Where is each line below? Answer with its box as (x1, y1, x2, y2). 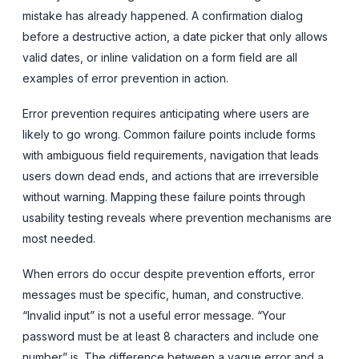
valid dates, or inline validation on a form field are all (22, 50, 297, 64)
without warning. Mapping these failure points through (22, 189, 305, 204)
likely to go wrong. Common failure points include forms (22, 127, 316, 141)
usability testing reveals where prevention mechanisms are (22, 210, 332, 224)
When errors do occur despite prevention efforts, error (22, 266, 315, 280)
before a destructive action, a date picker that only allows (22, 29, 328, 43)
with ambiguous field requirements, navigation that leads (22, 147, 319, 162)
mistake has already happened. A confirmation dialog (22, 8, 303, 22)
